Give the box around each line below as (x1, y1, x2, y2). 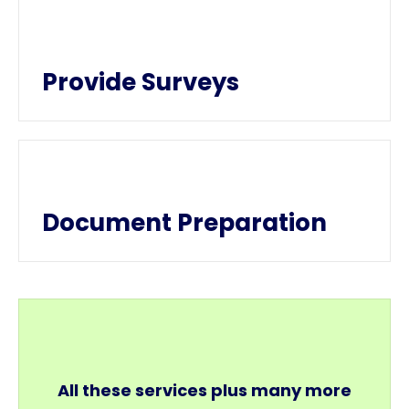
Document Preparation (42, 206, 327, 240)
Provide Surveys (42, 66, 239, 100)
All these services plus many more (58, 379, 351, 403)
